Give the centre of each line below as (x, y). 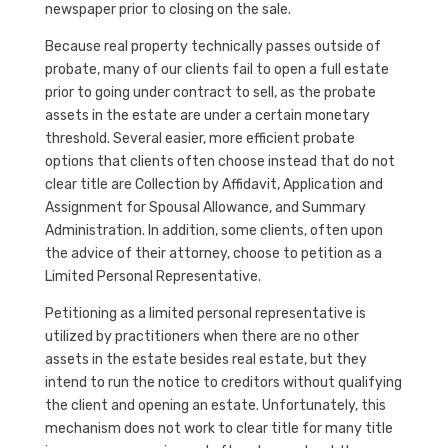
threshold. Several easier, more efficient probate (199, 138)
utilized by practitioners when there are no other (201, 336)
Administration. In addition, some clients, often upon (213, 230)
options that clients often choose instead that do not (219, 161)
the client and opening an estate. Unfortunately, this (215, 405)
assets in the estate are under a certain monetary (207, 115)
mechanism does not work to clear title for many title (218, 428)
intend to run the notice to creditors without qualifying (223, 382)
